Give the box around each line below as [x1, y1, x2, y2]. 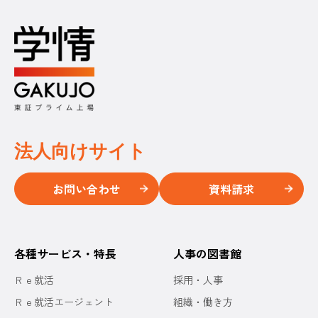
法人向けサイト [14, 141, 146, 162]
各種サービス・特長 [14, 245, 116, 262]
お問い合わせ [53, 180, 121, 197]
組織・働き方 [173, 295, 233, 309]
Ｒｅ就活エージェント [14, 295, 114, 309]
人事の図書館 [173, 245, 241, 262]
